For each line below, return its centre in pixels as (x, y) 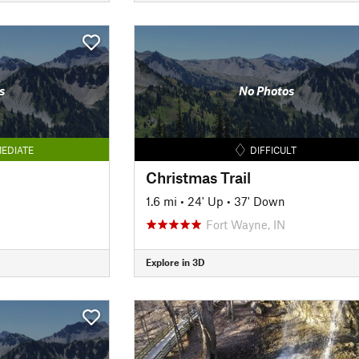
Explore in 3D (175, 262)
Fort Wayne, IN (245, 224)
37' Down (259, 201)
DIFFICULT (274, 149)
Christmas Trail (198, 177)
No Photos (266, 91)
